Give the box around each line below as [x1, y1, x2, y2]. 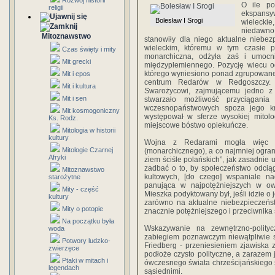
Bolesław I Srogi [155, 17, 203, 24]
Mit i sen [62, 95, 87, 102]
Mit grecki [62, 58, 91, 65]
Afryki [48, 153, 66, 161]
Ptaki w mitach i [62, 257, 108, 264]
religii [48, 4, 63, 11]
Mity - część [62, 185, 99, 193]
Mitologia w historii [62, 126, 115, 134]
